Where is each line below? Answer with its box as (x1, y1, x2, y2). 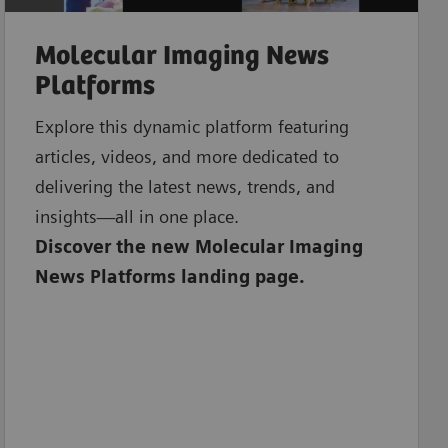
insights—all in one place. (34, 205, 244, 227)
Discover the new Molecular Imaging (34, 235, 363, 257)
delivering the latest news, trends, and (34, 175, 335, 197)
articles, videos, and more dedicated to (34, 145, 339, 167)
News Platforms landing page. (34, 265, 305, 287)
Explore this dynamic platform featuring (34, 115, 349, 137)
